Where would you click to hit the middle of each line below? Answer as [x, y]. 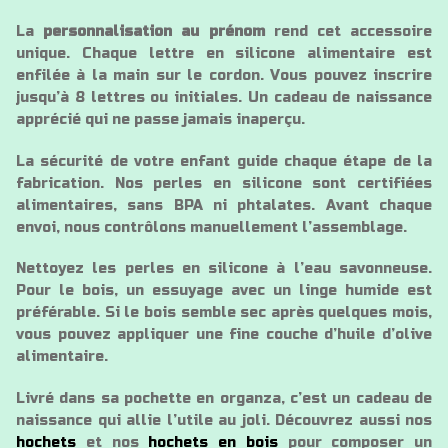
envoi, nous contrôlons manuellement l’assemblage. [211, 227]
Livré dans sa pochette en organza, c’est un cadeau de [224, 399]
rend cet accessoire [348, 31]
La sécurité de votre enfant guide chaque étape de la [224, 161]
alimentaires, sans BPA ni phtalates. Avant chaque [224, 205]
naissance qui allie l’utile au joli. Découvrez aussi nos [224, 421]
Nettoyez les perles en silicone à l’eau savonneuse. [224, 269]
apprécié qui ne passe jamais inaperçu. [160, 119]
